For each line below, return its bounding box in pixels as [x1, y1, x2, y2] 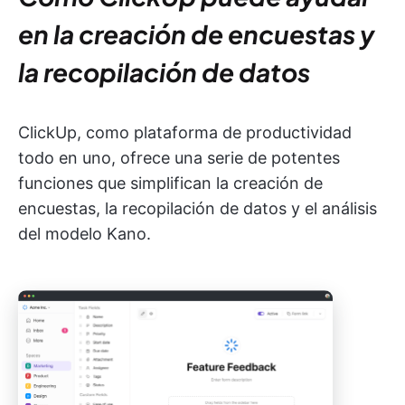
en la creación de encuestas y [18, 18, 374, 50]
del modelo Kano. [18, 224, 151, 243]
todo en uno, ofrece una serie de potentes [18, 148, 340, 167]
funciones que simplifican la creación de [18, 174, 323, 193]
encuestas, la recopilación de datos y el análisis [18, 199, 377, 218]
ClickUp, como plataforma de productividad [18, 123, 352, 142]
